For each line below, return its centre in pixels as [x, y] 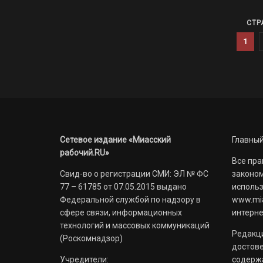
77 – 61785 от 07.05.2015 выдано [123, 187]
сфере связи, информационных [121, 213]
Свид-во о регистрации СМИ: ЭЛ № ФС [134, 174]
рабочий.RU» [85, 153]
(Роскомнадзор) [91, 238]
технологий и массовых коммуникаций [135, 225]
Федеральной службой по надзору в [130, 200]
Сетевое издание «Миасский [115, 140]
